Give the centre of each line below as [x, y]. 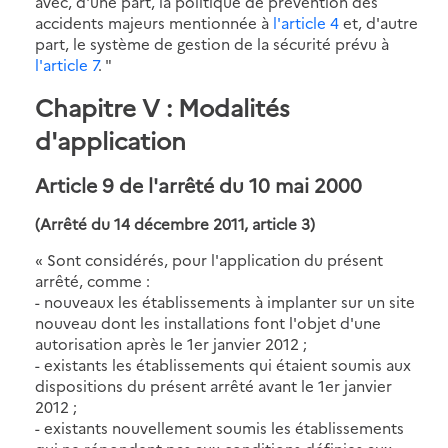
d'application [110, 139]
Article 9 [74, 184]
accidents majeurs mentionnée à [154, 22]
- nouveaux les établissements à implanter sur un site [225, 301]
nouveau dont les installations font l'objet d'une [208, 322]
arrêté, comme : [92, 280]
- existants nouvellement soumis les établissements [219, 427]
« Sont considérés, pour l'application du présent [209, 259]
